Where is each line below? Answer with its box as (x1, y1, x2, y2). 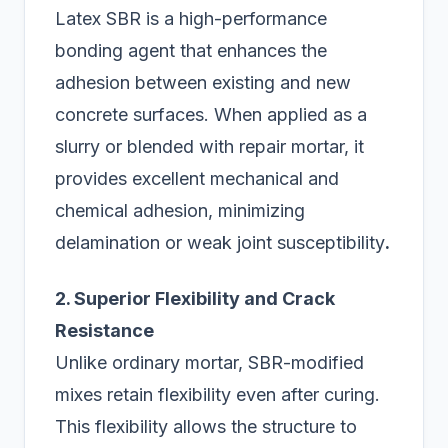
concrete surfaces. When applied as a (55, 104, 367, 126)
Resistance (55, 320, 154, 342)
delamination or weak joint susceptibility (55, 232, 385, 254)
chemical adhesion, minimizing (55, 200, 305, 222)
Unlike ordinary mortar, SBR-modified (55, 352, 364, 374)
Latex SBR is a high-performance (55, 8, 327, 30)
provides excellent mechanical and (55, 168, 339, 190)
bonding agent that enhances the (55, 40, 327, 62)
